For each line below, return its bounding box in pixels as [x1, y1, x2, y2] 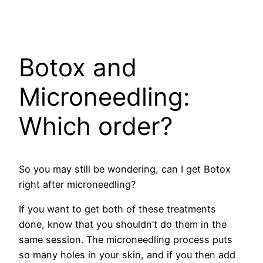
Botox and [19, 52, 137, 83]
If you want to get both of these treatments [19, 203, 216, 215]
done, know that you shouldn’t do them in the [19, 218, 227, 231]
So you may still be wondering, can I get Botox [19, 163, 231, 175]
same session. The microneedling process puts [19, 234, 232, 246]
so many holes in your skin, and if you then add [19, 249, 235, 261]
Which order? [19, 111, 180, 141]
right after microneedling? [19, 178, 136, 190]
